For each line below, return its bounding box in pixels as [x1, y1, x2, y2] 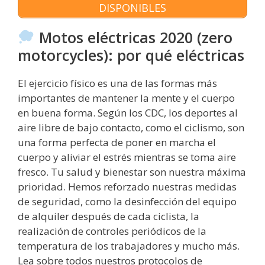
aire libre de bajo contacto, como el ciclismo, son [18, 120, 244, 134]
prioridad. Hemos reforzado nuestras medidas [18, 179, 237, 193]
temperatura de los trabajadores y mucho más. [18, 238, 240, 253]
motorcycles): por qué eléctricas [18, 44, 244, 65]
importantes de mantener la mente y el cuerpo [18, 91, 235, 105]
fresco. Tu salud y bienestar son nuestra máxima [18, 164, 246, 179]
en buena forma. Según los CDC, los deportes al [18, 105, 238, 119]
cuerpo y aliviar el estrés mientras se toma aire [18, 150, 236, 164]
